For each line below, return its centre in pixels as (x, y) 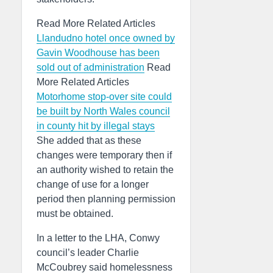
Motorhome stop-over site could (104, 97)
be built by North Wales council (103, 111)
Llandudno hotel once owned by (106, 38)
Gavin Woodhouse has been (98, 53)
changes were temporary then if (104, 155)
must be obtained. (75, 214)
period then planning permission (106, 199)
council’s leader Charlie (88, 253)
